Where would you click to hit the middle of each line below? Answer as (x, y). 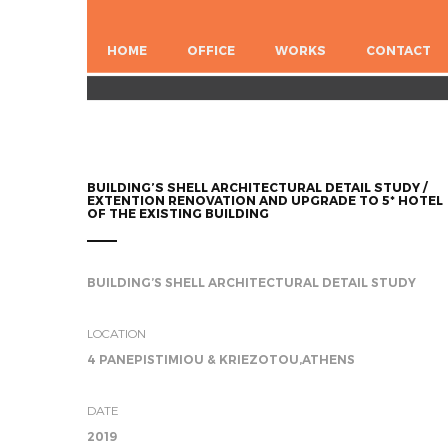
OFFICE (211, 50)
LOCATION (116, 333)
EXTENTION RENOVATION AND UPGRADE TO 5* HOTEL (265, 200)
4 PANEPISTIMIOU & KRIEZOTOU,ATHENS (221, 359)
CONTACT (398, 50)
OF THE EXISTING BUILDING (178, 213)
